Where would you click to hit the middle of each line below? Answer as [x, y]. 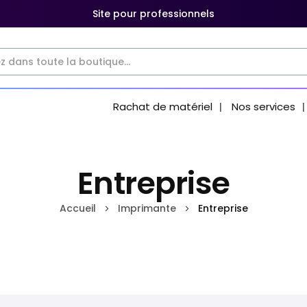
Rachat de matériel [163, 107]
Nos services [263, 107]
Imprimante [148, 208]
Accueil [79, 208]
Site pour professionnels [153, 14]
